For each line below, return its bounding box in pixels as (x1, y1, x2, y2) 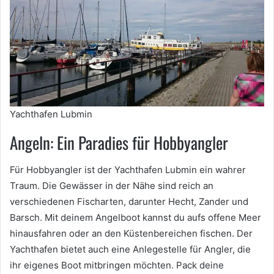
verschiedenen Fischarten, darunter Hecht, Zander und (10, 196, 248, 208)
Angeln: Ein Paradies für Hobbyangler (10, 130, 228, 155)
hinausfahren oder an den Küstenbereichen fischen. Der (10, 228, 253, 240)
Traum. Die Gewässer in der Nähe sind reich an (10, 180, 213, 192)
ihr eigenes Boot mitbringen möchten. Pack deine (10, 259, 224, 272)
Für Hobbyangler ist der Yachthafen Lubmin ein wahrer (10, 164, 246, 176)
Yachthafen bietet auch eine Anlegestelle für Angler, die (10, 243, 251, 256)
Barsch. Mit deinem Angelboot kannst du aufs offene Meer (10, 212, 261, 224)
